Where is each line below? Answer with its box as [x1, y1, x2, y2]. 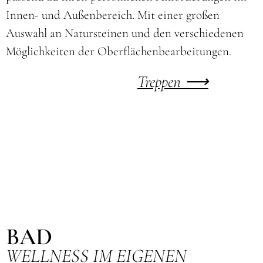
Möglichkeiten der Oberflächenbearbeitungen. [5, 44, 231, 59]
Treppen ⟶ [137, 71, 208, 92]
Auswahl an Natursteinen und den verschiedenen [5, 26, 244, 41]
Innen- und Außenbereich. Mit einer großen [5, 8, 220, 23]
